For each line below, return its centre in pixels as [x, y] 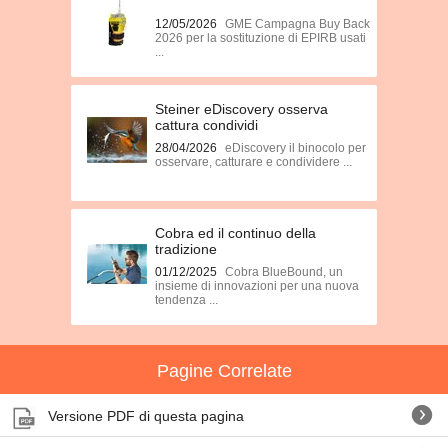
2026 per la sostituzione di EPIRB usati [260, 38]
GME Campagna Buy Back [297, 24]
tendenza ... [186, 300]
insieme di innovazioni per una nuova [257, 286]
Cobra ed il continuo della [235, 233]
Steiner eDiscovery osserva [241, 109]
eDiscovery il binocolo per [295, 148]
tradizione [186, 249]
